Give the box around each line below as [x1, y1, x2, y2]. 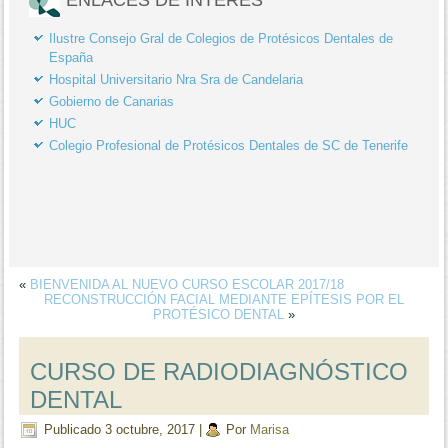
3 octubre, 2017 [105, 421, 196, 437]
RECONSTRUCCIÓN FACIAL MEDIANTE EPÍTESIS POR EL [44, 291, 404, 307]
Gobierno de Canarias [49, 93, 175, 109]
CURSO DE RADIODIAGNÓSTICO [30, 357, 409, 385]
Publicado [44, 421, 102, 437]
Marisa [250, 421, 290, 437]
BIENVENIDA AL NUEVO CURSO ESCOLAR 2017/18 [30, 276, 345, 292]
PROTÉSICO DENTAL [153, 306, 284, 322]
